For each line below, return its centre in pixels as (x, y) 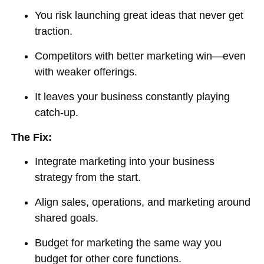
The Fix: (32, 137)
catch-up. (57, 113)
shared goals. (67, 218)
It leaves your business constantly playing (133, 97)
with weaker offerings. (86, 72)
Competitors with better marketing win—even (141, 56)
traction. (54, 31)
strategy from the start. (88, 177)
